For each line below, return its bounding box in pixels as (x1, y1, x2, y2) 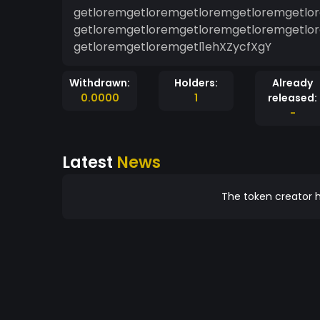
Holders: (174, 76, 218, 90)
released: (268, 91, 317, 105)
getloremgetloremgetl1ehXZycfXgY (74, 39, 271, 55)
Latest (62, 151, 116, 174)
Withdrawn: (69, 76, 130, 90)
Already (272, 76, 313, 90)
